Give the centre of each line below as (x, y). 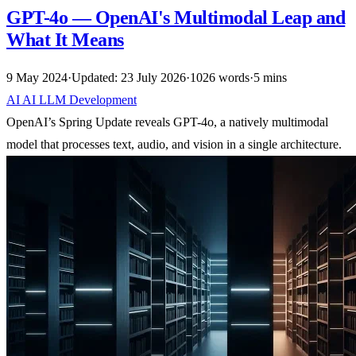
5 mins (270, 77)
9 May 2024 (37, 77)
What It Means (65, 40)
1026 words (220, 77)
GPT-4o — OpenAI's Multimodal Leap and (176, 18)
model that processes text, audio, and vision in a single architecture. (174, 144)
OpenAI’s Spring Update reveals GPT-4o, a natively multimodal (167, 122)
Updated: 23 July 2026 (129, 77)
